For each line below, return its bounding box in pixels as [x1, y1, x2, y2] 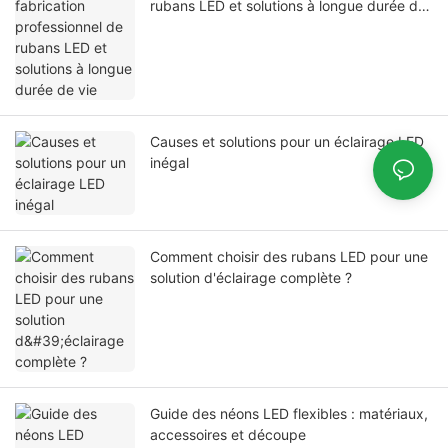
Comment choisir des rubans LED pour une [150, 248, 428, 266]
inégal [150, 154, 189, 172]
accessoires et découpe [150, 426, 306, 444]
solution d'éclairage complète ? [150, 269, 352, 287]
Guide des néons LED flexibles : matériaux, [150, 405, 428, 423]
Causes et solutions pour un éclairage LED [150, 133, 424, 151]
